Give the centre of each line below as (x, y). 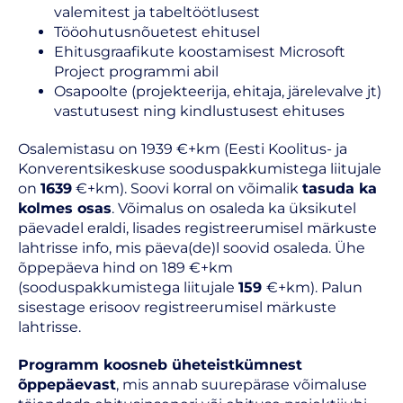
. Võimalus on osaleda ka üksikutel (234, 208)
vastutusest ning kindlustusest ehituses (199, 111)
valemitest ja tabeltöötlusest (157, 12)
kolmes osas (65, 208)
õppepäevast (67, 385)
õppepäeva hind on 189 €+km (125, 268)
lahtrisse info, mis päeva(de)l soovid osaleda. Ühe (192, 248)
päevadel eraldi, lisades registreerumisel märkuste (197, 228)
